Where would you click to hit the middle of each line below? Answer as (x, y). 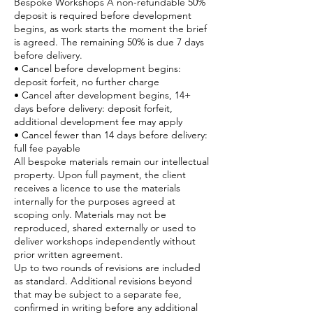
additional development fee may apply (98, 121)
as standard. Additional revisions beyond (103, 281)
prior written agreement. (68, 254)
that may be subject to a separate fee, (98, 294)
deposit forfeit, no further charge (87, 81)
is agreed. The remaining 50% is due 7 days (109, 42)
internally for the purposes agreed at (95, 201)
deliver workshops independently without (105, 241)
